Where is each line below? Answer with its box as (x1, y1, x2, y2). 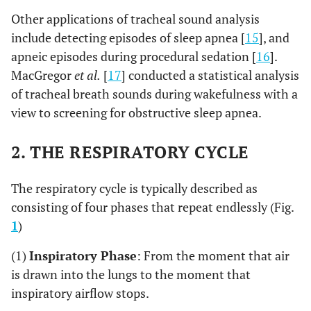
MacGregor (11, 67, 74, 83)
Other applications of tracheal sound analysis (11, 10, 260, 27)
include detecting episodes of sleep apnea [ (11, 29, 245, 46)
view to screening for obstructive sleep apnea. (11, 104, 262, 121)
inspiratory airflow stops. (11, 285, 149, 301)
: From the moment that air (137, 247, 289, 264)
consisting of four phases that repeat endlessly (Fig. (11, 199, 294, 215)
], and (259, 29, 289, 46)
